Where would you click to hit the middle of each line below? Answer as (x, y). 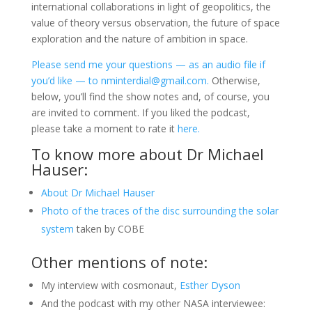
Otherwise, (234, 80)
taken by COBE (109, 228)
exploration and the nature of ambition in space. (139, 38)
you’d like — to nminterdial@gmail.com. (120, 80)
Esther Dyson (210, 285)
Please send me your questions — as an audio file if (148, 64)
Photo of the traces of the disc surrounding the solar (159, 210)
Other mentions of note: (119, 262)
